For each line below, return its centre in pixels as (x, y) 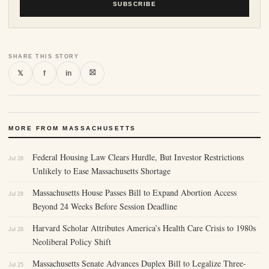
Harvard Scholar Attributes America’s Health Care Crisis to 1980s (144, 228)
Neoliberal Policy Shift (72, 242)
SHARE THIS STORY (44, 57)
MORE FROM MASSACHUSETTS (72, 128)
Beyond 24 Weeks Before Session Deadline (105, 207)
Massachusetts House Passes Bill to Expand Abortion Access (134, 193)
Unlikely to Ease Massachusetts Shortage (101, 171)
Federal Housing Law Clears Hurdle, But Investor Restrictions (138, 157)
